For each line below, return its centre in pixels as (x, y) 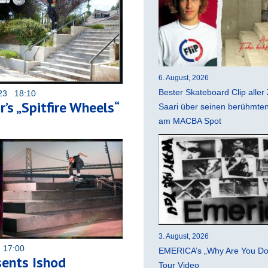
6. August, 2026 (184, 77)
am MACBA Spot (190, 121)
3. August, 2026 (184, 236)
